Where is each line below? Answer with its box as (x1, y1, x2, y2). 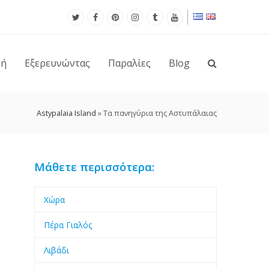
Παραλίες (108, 56, 151, 70)
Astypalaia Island (37, 107, 96, 118)
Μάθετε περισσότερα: (34, 159, 154, 174)
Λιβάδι (43, 244, 69, 256)
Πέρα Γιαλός (43, 219, 92, 231)
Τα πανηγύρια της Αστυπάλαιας (103, 107, 217, 118)
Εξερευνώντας (25, 56, 90, 70)
